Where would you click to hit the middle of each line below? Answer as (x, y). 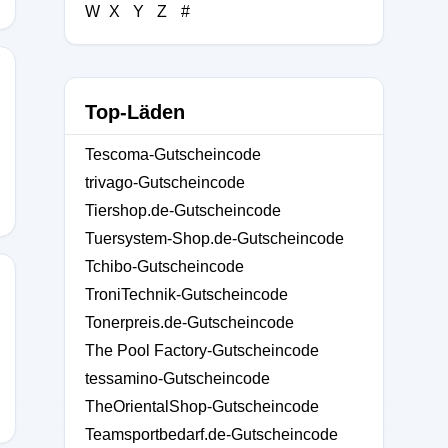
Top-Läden (135, 112)
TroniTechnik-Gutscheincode (186, 294)
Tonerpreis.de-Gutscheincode (189, 322)
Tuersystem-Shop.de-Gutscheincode (214, 238)
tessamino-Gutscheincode (177, 378)
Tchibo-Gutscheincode (164, 266)
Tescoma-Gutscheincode (173, 154)
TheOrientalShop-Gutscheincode (202, 406)
